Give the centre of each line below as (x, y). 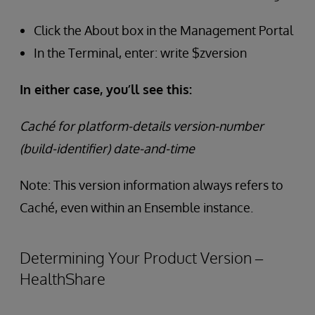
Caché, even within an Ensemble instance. (136, 207)
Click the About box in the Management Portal (163, 30)
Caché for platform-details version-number (142, 126)
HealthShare (63, 278)
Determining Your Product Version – (141, 257)
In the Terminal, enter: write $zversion (140, 53)
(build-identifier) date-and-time (107, 148)
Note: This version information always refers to (152, 185)
